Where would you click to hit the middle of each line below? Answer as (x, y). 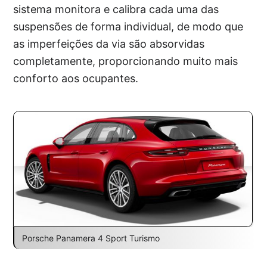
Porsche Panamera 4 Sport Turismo (91, 238)
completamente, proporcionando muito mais (126, 61)
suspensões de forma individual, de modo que (128, 27)
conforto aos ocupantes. (76, 79)
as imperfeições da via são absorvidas (109, 44)
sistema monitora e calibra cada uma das (116, 10)
